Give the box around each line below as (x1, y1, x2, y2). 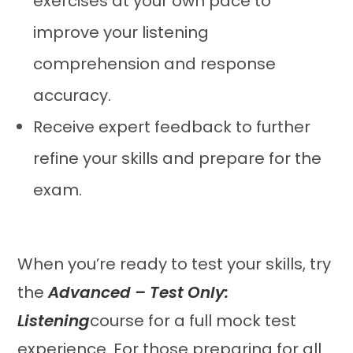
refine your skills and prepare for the (33, 147, 322, 169)
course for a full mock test (90, 310, 297, 332)
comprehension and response (33, 53, 277, 75)
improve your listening (33, 21, 210, 43)
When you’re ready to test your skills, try (17, 253, 332, 275)
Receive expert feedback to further (33, 116, 311, 138)
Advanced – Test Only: (48, 281, 229, 303)
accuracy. (33, 84, 112, 106)
